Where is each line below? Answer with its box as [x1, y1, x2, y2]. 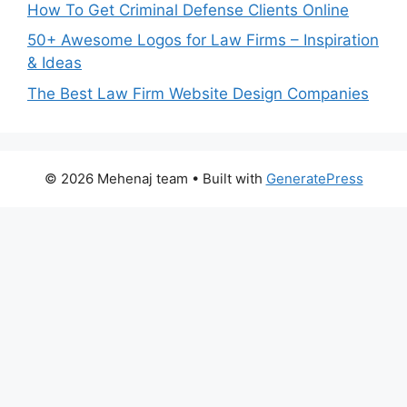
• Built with [187, 169, 266, 187]
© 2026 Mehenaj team [44, 169, 188, 187]
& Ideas [27, 54, 82, 72]
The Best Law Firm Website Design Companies [27, 84, 369, 103]
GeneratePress [265, 169, 363, 187]
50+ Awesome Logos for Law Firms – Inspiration [27, 31, 379, 49]
